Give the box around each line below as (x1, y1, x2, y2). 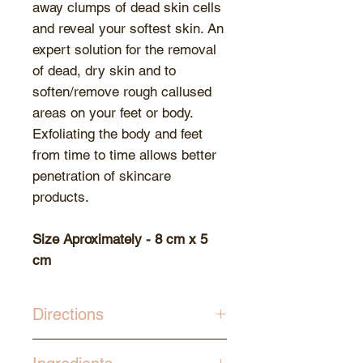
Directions (32, 305, 104, 325)
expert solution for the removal (32, 41, 216, 58)
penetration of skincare (32, 168, 171, 185)
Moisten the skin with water (32, 340, 198, 357)
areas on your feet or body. (32, 105, 193, 122)
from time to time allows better (32, 147, 216, 164)
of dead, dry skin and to (32, 62, 176, 79)
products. (32, 189, 89, 206)
